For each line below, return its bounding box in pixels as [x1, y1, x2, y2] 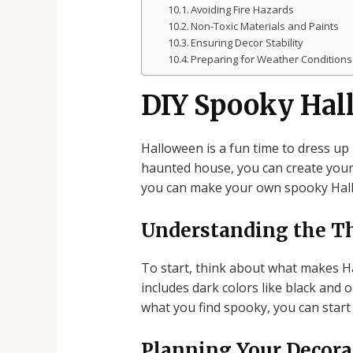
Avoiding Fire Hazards [191, 2, 295, 17]
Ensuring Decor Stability [191, 35, 304, 50]
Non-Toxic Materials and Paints [191, 19, 340, 34]
